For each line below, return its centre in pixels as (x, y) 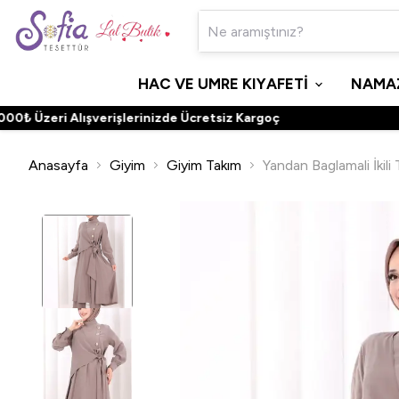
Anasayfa (58, 165)
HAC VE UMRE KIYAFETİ (223, 84)
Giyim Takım (204, 165)
